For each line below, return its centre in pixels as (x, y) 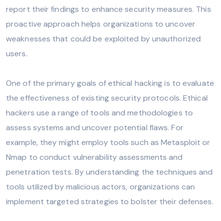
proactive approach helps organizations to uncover (101, 24)
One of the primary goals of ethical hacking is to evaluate (110, 83)
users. (17, 53)
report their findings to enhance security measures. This (109, 9)
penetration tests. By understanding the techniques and (110, 172)
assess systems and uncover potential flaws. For (95, 127)
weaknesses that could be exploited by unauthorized (104, 38)
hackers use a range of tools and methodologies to (99, 112)
